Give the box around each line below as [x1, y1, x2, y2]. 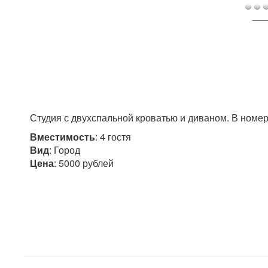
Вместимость [30, 130, 95, 144]
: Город [49, 143, 80, 157]
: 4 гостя [95, 130, 131, 144]
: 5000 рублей [54, 156, 114, 170]
